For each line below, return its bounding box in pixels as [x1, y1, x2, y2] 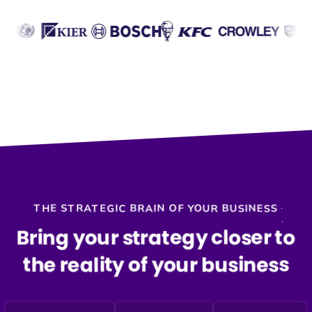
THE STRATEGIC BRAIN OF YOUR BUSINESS [33, 201, 279, 214]
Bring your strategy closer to [17, 224, 295, 251]
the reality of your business [23, 251, 289, 279]
